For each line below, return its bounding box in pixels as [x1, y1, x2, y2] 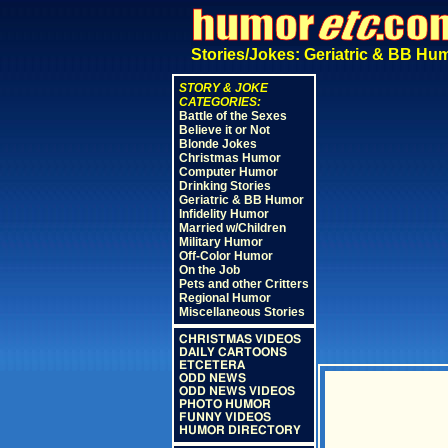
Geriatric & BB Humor [178, 193, 304, 207]
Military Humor [178, 235, 263, 249]
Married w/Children [178, 221, 286, 235]
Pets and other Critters [178, 277, 309, 291]
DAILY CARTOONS [178, 346, 287, 358]
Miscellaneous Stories [178, 305, 305, 319]
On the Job [178, 263, 240, 277]
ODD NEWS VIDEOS [178, 385, 295, 397]
